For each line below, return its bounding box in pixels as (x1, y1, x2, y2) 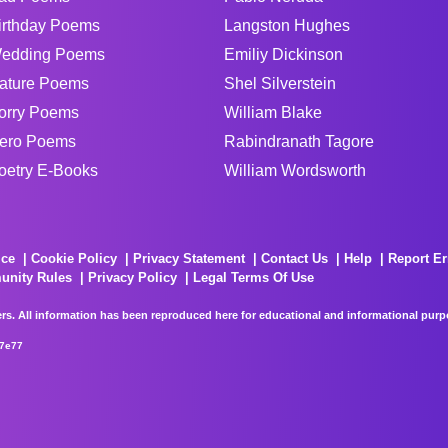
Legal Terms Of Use (193, 269, 314, 285)
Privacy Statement (133, 250, 245, 266)
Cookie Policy (31, 250, 117, 266)
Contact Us (261, 250, 328, 266)
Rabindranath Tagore (224, 132, 374, 150)
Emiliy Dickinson (224, 45, 343, 63)
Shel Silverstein (224, 74, 336, 92)
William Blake (224, 103, 322, 121)
